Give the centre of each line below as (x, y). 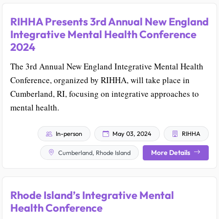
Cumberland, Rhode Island (94, 152)
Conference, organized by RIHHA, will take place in (100, 80)
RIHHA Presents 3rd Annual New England (109, 22)
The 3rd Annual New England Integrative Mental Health (107, 66)
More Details (171, 152)
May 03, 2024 (131, 134)
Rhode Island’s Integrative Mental (92, 195)
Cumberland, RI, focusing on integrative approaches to (105, 94)
